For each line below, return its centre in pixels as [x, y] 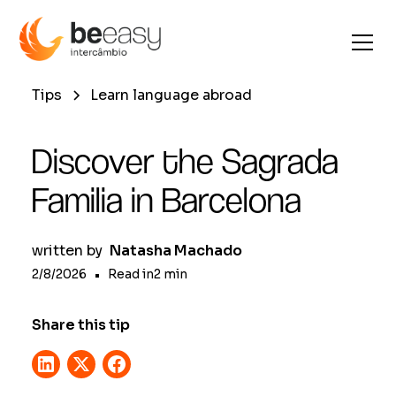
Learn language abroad [171, 95]
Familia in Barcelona [167, 200]
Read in [131, 274]
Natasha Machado [176, 251]
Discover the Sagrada [185, 161]
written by [67, 251]
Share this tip [81, 325]
